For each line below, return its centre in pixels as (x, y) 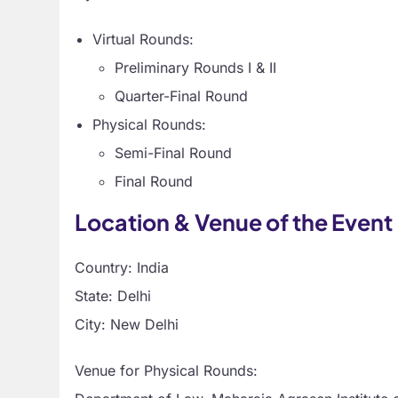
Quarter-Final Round (182, 96)
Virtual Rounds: (143, 39)
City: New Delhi (127, 324)
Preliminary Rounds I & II (196, 67)
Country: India (122, 267)
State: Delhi (113, 295)
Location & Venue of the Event (234, 222)
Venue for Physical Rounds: (167, 370)
